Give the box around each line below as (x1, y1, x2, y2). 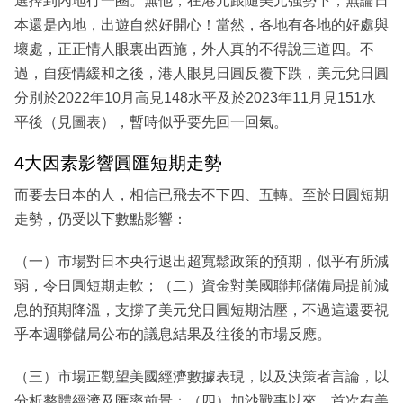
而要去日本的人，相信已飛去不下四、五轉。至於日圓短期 (14, 186, 389, 202)
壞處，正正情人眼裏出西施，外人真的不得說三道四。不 (14, 41, 374, 58)
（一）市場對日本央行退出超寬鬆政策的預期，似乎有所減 (14, 253, 389, 269)
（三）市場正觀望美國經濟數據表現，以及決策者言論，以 (14, 368, 389, 384)
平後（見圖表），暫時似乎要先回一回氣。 (14, 114, 288, 130)
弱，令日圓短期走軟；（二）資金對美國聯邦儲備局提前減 (14, 277, 389, 293)
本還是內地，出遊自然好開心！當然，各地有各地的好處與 (14, 17, 389, 33)
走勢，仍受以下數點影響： (14, 210, 187, 227)
